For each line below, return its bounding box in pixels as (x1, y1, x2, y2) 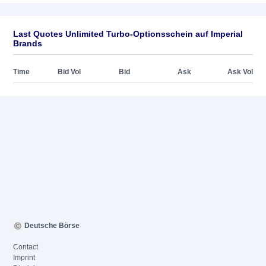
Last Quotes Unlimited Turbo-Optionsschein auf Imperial (13, 29, 243, 39)
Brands (13, 39, 42, 48)
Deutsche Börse (23, 221, 80, 230)
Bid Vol (58, 68, 81, 76)
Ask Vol (227, 68, 253, 76)
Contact (13, 243, 38, 251)
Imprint (13, 254, 35, 262)
